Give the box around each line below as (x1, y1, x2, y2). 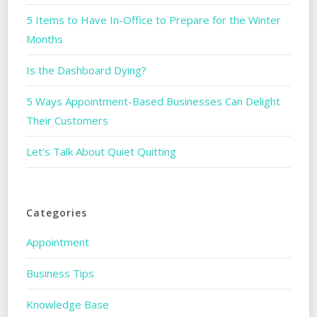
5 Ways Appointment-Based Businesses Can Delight (25, 93, 280, 108)
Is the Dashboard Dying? (25, 62, 146, 77)
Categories (25, 205, 87, 219)
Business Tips (25, 265, 94, 280)
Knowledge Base (25, 296, 109, 311)
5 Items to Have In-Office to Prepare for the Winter (25, 12, 281, 27)
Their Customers (25, 113, 111, 127)
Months (25, 31, 63, 46)
